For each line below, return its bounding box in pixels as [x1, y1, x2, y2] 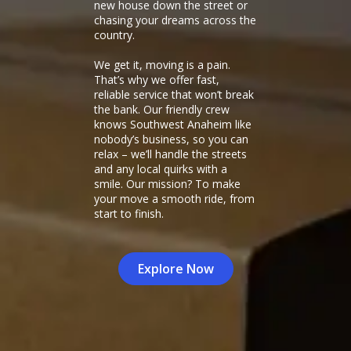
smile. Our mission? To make [94, 176, 241, 191]
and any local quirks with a [94, 161, 227, 176]
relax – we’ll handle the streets [94, 147, 247, 161]
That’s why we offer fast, [94, 72, 219, 87]
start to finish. [94, 206, 164, 221]
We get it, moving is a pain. [94, 57, 230, 72]
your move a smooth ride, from [94, 191, 255, 206]
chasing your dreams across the [94, 13, 256, 27]
